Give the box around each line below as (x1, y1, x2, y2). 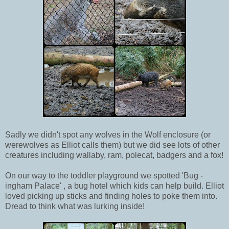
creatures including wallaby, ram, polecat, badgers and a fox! (5, 150, 223, 159)
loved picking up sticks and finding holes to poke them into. (5, 191, 217, 200)
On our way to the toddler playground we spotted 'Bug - (5, 171, 203, 180)
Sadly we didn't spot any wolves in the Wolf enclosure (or (5, 130, 211, 139)
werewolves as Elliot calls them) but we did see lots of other (5, 140, 220, 149)
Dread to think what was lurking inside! (5, 201, 145, 211)
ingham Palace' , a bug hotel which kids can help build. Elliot (5, 181, 224, 190)
